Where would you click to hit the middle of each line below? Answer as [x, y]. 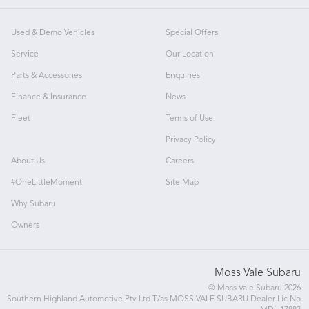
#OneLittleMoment [47, 183]
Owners [25, 226]
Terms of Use [189, 119]
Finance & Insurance [49, 97]
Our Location [190, 54]
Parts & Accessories [47, 76]
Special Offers [192, 33]
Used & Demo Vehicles [53, 33]
